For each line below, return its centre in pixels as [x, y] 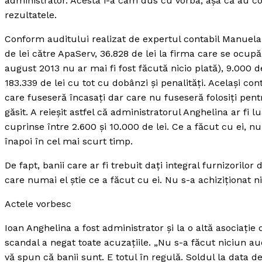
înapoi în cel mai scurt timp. [69, 141]
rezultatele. [31, 15]
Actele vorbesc [38, 204]
